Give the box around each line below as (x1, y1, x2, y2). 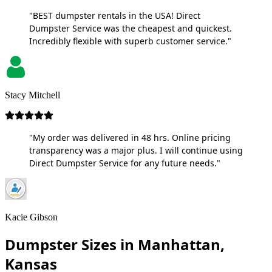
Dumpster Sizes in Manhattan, (5, 234, 225, 254)
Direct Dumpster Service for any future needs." (29, 157, 220, 169)
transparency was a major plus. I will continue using (29, 144, 243, 156)
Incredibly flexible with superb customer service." (29, 35, 231, 47)
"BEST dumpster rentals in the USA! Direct (29, 9, 200, 21)
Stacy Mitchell (5, 89, 60, 100)
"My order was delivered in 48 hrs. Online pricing (29, 131, 231, 143)
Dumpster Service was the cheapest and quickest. (29, 22, 232, 34)
